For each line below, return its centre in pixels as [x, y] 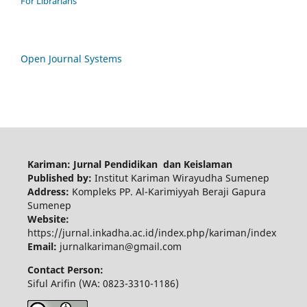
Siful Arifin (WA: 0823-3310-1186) [103, 283]
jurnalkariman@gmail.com [120, 246]
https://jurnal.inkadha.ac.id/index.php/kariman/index [151, 232]
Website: [48, 219]
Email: [43, 246]
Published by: [61, 177]
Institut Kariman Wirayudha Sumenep [182, 177]
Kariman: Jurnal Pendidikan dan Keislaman [130, 164]
